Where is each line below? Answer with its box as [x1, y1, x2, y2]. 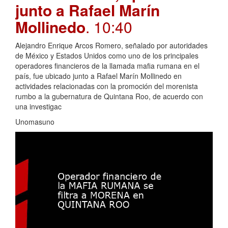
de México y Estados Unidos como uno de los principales [15, 50, 198, 61]
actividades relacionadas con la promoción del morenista [15, 80, 198, 91]
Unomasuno [15, 116, 54, 127]
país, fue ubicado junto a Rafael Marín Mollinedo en [15, 70, 182, 81]
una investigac [15, 101, 62, 111]
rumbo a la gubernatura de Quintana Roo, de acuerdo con [15, 91, 203, 101]
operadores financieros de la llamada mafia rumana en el [15, 60, 199, 71]
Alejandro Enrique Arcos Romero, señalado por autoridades [15, 40, 208, 50]
